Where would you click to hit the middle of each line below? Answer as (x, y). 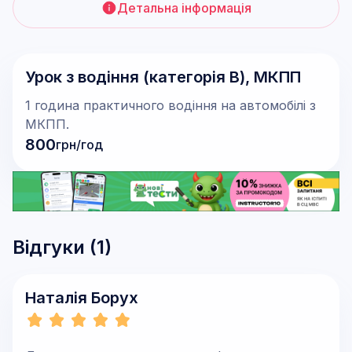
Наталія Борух (82, 298)
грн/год (79, 145)
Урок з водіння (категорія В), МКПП (163, 77)
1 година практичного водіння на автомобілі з (170, 105)
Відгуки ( (55, 247)
